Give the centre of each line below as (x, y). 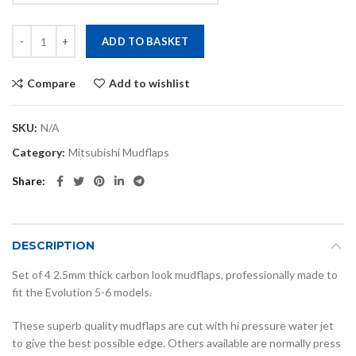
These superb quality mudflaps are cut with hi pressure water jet (173, 326)
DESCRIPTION (53, 246)
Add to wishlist (149, 83)
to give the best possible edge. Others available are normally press (176, 343)
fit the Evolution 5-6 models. (82, 292)
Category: (40, 153)
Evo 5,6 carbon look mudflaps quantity (105, 33)
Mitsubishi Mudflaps (119, 153)
